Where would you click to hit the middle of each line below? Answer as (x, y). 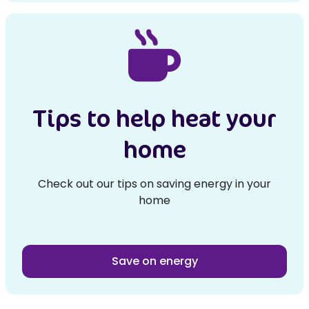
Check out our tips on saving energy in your (154, 184)
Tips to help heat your (154, 118)
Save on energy (154, 261)
